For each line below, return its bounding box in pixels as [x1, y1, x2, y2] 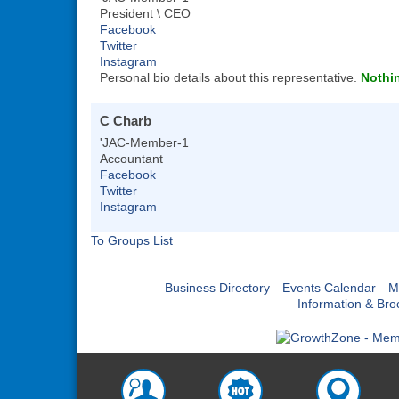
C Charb [100, 113, 151, 128]
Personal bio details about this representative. [100, 70, 361, 85]
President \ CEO [100, 6, 191, 20]
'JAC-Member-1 [100, 135, 189, 150]
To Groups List [91, 233, 173, 248]
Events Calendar [281, 281, 376, 295]
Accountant [100, 151, 163, 166]
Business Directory [164, 281, 270, 295]
